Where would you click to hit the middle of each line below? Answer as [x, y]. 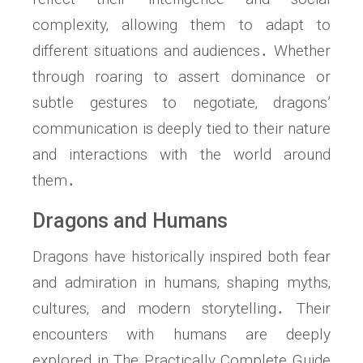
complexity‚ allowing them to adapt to [181, 25]
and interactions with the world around [181, 155]
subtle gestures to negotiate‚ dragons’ [181, 103]
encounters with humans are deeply [181, 335]
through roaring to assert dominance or [181, 77]
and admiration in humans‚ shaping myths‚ [181, 283]
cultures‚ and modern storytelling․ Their [181, 309]
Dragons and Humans [130, 221]
